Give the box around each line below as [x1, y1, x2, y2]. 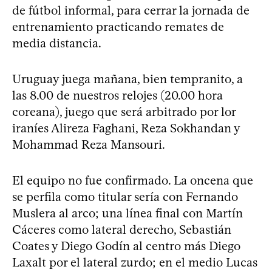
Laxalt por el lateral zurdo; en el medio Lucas [12, 255, 257, 270]
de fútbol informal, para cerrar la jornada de [12, 3, 250, 18]
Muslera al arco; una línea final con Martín [12, 206, 243, 221]
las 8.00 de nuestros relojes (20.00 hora [12, 88, 223, 103]
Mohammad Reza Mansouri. [12, 137, 165, 152]
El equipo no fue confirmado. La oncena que [12, 173, 253, 188]
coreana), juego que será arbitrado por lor [12, 104, 236, 120]
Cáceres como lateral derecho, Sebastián [12, 222, 231, 237]
